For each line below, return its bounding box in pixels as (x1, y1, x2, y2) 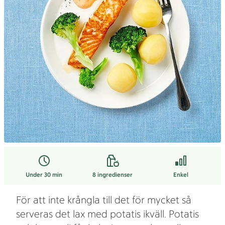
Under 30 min (26, 171, 63, 178)
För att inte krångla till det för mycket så (16, 194, 191, 206)
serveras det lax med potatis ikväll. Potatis (16, 208, 199, 220)
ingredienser (97, 171, 133, 178)
